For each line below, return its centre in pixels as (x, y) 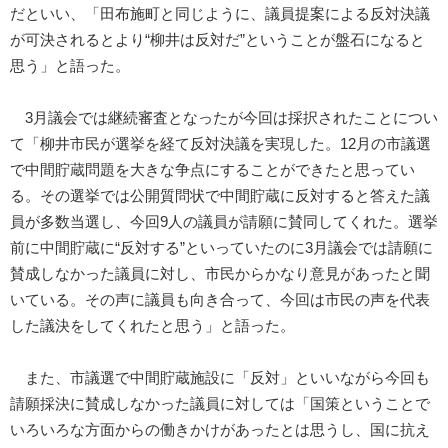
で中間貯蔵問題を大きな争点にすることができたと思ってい (212, 170)
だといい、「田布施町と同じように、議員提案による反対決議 (220, 14)
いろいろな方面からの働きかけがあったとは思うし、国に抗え (220, 430)
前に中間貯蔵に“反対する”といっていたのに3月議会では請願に (221, 248)
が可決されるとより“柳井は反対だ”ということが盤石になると (217, 40)
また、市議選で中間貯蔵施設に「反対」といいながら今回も (220, 378)
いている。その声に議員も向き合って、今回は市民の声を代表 (220, 300)
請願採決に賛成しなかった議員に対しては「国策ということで (220, 404)
